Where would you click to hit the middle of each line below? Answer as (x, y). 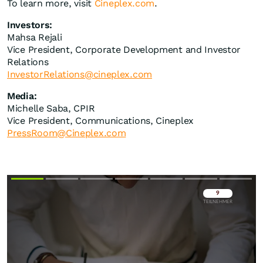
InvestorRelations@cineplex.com (80, 75)
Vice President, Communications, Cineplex (100, 121)
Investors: (30, 25)
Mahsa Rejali (35, 38)
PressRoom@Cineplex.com (67, 133)
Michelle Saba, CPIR (51, 109)
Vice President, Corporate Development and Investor (124, 50)
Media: (22, 96)
